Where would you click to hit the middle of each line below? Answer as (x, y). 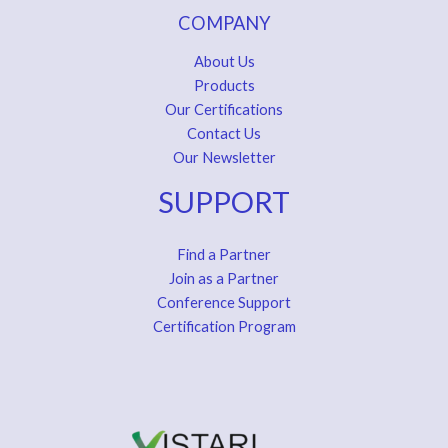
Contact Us (224, 133)
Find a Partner (224, 255)
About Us (224, 61)
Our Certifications (224, 109)
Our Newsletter (224, 157)
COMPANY (224, 23)
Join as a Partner (224, 279)
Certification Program (224, 327)
